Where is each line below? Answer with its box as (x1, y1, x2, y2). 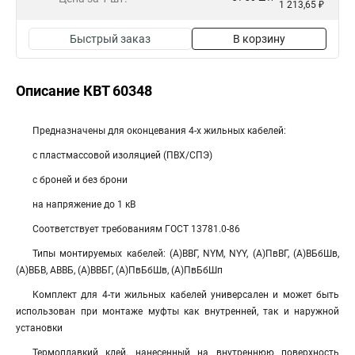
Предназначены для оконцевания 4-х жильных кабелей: (32, 125, 286, 136)
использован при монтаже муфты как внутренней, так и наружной (16, 306, 339, 317)
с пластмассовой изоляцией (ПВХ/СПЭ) (32, 150, 212, 161)
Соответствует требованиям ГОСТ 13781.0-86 (32, 223, 240, 235)
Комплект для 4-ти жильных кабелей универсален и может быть (32, 289, 339, 300)
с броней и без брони (32, 174, 128, 185)
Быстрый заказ (70, 32, 151, 45)
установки (16, 323, 63, 334)
